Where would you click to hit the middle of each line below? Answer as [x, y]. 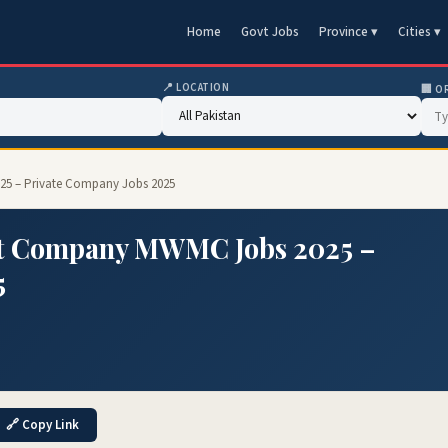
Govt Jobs [270, 32]
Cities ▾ [419, 32]
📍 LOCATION [196, 87]
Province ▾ [348, 32]
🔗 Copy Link [42, 425]
